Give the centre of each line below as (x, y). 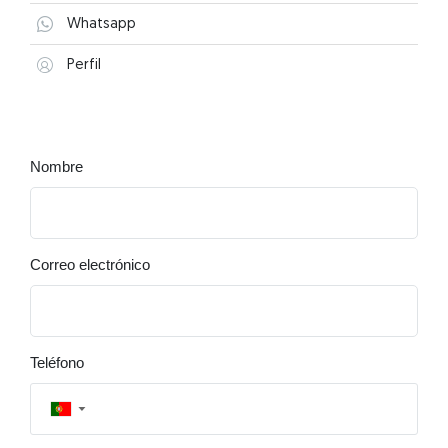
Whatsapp (101, 24)
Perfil (84, 65)
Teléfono (57, 363)
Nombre (56, 167)
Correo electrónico (90, 265)
